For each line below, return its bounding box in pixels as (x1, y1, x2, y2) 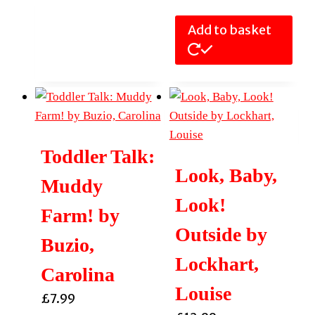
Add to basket (187, 22, 271, 39)
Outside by (174, 224, 267, 246)
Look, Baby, (174, 165, 277, 187)
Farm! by (40, 205, 120, 227)
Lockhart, (174, 253, 259, 276)
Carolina (40, 264, 115, 286)
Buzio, (40, 234, 94, 257)
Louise (174, 283, 231, 305)
